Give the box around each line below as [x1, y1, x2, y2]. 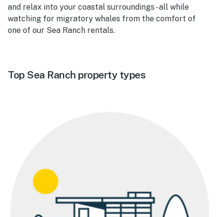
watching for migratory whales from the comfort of [8, 14, 196, 23]
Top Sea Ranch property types [8, 68, 145, 81]
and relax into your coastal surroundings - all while [8, 2, 189, 12]
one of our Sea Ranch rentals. [8, 25, 115, 35]
